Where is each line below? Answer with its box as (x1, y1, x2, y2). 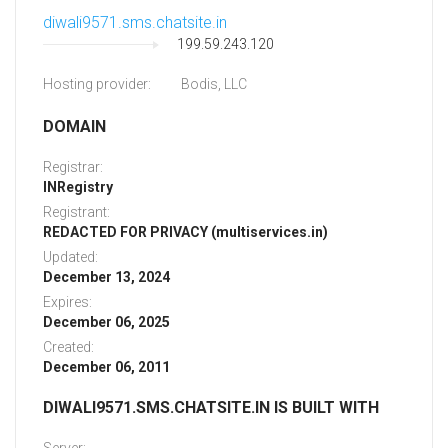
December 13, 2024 (43, 269, 170, 286)
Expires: (43, 294, 92, 311)
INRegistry (43, 179, 113, 196)
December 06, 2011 (43, 359, 170, 376)
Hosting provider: (43, 76, 151, 93)
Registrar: (43, 159, 103, 176)
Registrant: (43, 204, 110, 221)
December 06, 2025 (43, 314, 170, 331)
